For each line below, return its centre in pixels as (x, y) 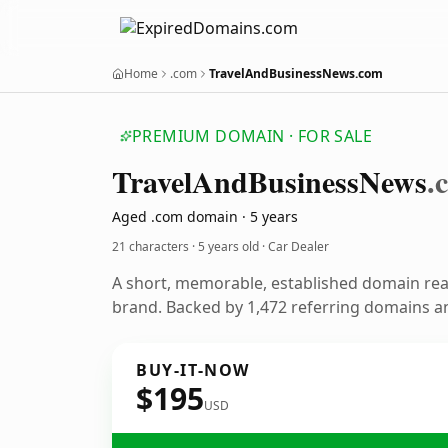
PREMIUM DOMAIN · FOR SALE (252, 136)
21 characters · (155, 246)
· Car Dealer (294, 246)
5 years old (228, 246)
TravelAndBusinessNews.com (296, 73)
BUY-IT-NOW (193, 370)
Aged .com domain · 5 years (205, 216)
